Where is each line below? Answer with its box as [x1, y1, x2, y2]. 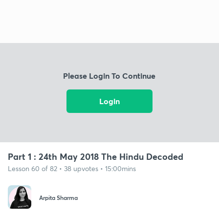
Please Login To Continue [63, 70, 156, 81]
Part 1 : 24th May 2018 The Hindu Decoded [8, 150, 183, 162]
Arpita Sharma [39, 194, 78, 202]
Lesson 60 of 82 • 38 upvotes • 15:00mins [8, 163, 136, 173]
